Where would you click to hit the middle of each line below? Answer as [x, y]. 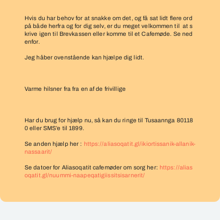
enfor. [32, 42]
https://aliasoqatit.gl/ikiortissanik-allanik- [139, 144]
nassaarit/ [39, 152]
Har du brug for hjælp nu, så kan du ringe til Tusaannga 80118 [109, 120]
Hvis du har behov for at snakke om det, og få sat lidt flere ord [109, 18]
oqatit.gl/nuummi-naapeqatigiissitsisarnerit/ [85, 175]
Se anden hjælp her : [54, 144]
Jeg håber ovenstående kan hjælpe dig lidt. [84, 57]
